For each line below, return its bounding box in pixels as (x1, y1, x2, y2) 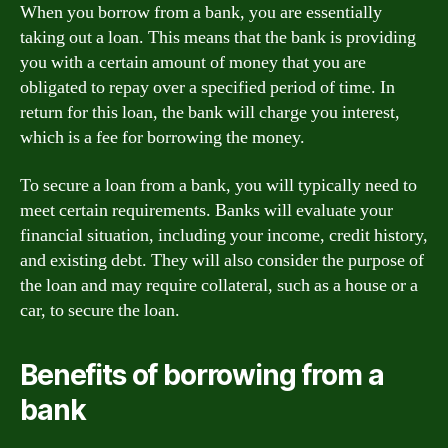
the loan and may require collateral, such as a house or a (20, 273, 418, 297)
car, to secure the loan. (20, 298, 180, 322)
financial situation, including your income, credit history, (20, 223, 428, 247)
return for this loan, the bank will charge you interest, (20, 101, 400, 124)
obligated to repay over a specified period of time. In (20, 76, 395, 99)
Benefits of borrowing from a (20, 357, 384, 392)
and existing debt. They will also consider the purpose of (20, 248, 424, 272)
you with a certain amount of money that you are (20, 51, 366, 74)
